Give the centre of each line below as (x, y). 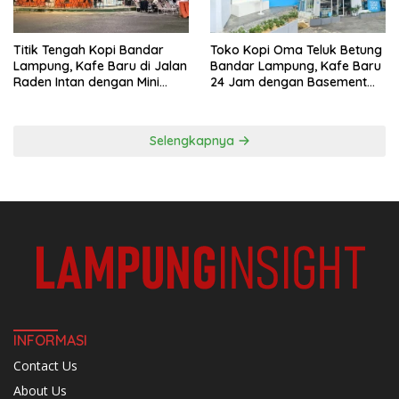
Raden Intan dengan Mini (86, 82)
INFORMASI (50, 341)
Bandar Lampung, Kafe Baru (296, 66)
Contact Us (45, 366)
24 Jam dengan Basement (289, 82)
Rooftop (38, 98)
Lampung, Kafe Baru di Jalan (100, 66)
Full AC (229, 98)
